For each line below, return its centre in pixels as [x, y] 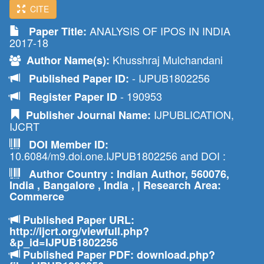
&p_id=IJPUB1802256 [64, 242]
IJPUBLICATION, [192, 114]
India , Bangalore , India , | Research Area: [115, 185]
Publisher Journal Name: [85, 115]
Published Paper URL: [77, 220]
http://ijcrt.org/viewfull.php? [79, 231]
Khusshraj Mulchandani [166, 60]
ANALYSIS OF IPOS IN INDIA [159, 31]
